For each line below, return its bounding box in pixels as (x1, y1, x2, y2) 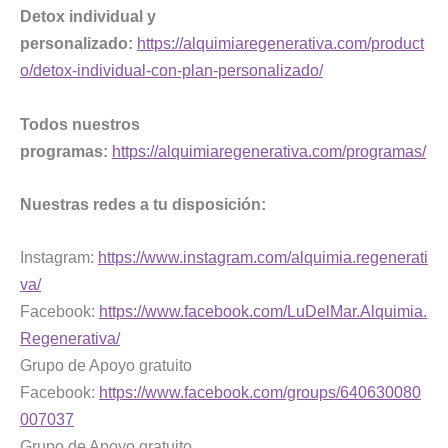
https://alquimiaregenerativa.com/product (137, 34, 424, 53)
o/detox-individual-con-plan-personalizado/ (20, 61, 323, 80)
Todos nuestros (20, 114, 140, 133)
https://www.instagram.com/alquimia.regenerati (98, 248, 428, 267)
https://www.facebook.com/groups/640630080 (99, 383, 421, 402)
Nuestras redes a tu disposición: (20, 194, 266, 213)
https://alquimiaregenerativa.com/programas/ (112, 141, 426, 160)
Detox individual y (20, 7, 156, 26)
